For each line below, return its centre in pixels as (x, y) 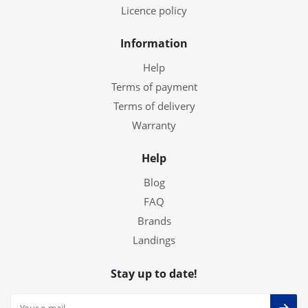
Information (154, 43)
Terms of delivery (154, 106)
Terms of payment (154, 87)
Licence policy (154, 10)
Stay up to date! (154, 274)
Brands (154, 221)
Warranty (154, 125)
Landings (154, 240)
